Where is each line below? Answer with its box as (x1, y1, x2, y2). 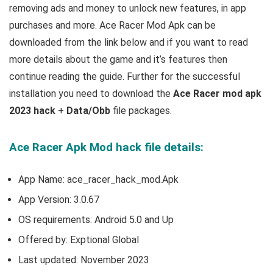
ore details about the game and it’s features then (17, 53, 227, 65)
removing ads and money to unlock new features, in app (9, 2, 246, 14)
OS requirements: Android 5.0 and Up (18, 213, 174, 225)
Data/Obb (66, 104, 110, 116)
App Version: (18, 193, 74, 205)
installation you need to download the (9, 87, 173, 99)
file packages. (110, 104, 172, 116)
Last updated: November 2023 (18, 253, 149, 266)
